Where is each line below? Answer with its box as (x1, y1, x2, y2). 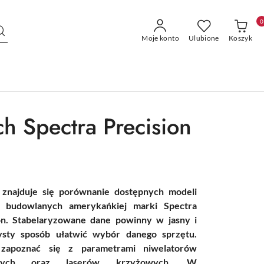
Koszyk (228, 34, 252, 42)
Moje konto (141, 34, 179, 42)
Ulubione (188, 34, 219, 42)
